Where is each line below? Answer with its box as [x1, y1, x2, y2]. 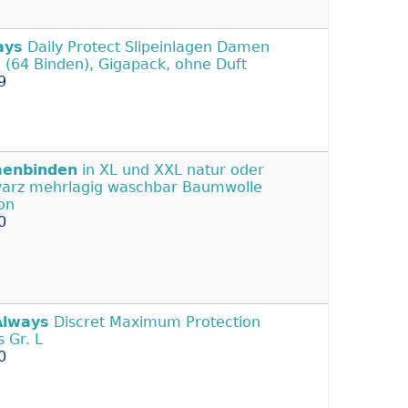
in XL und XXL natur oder [77, 160, 264, 178]
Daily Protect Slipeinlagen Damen [23, 37, 270, 56]
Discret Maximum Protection [49, 312, 260, 331]
